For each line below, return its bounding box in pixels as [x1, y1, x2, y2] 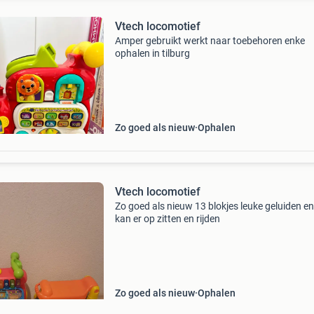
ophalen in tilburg [114, 48, 190, 59]
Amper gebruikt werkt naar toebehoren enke [114, 35, 305, 46]
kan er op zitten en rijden [114, 213, 220, 224]
